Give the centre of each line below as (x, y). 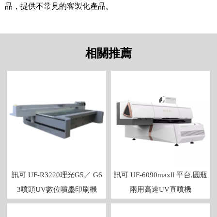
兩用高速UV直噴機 (160, 190)
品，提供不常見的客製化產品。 (59, 6)
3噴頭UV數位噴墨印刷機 (57, 190)
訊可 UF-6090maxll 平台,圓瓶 (160, 175)
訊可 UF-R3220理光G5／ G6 (57, 175)
